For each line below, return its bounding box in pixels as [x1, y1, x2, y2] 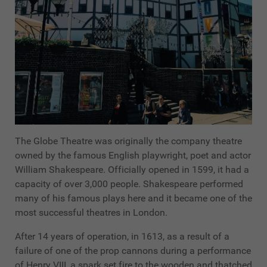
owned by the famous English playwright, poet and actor [15, 150, 251, 162]
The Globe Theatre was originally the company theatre [15, 135, 242, 147]
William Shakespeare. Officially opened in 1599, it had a [15, 164, 249, 176]
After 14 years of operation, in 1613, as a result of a [15, 231, 229, 243]
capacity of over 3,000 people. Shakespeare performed [15, 178, 243, 190]
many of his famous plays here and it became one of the [15, 193, 252, 204]
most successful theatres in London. [15, 207, 167, 219]
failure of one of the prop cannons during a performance [15, 245, 251, 257]
